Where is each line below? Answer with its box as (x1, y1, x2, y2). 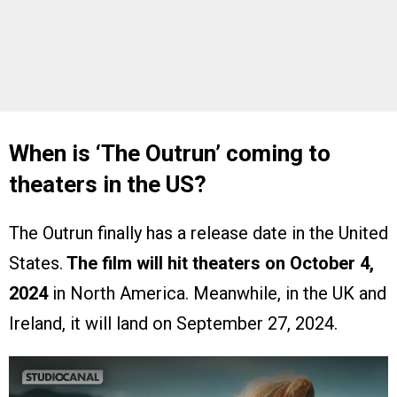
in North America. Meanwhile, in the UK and (52, 283, 386, 305)
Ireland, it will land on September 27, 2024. (9, 313, 338, 335)
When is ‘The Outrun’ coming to (9, 140, 331, 167)
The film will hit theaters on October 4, (63, 253, 374, 275)
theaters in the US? (9, 171, 206, 198)
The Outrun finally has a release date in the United (9, 222, 388, 245)
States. (9, 253, 63, 275)
